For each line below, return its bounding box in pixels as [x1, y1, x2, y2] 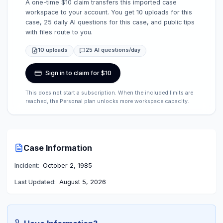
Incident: [14, 162, 39, 170]
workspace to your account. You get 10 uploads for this [25, 8, 193, 16]
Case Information [23, 142, 92, 153]
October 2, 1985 [42, 162, 92, 170]
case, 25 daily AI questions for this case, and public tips [25, 18, 195, 26]
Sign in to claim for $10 [45, 69, 111, 77]
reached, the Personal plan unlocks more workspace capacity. [25, 98, 190, 105]
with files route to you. [25, 28, 93, 36]
